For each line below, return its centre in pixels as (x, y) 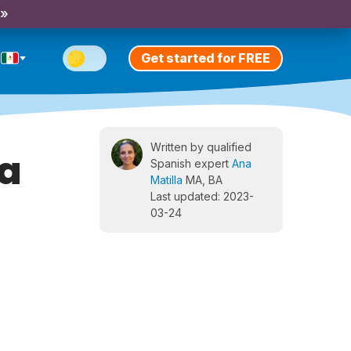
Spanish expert (191, 163)
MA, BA (203, 180)
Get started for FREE (206, 58)
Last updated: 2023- (202, 196)
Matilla (166, 180)
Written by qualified (201, 147)
